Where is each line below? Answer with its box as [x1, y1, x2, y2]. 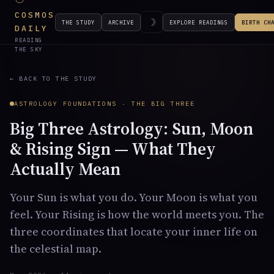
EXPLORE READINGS [169, 18, 228, 26]
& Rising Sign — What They [10, 137, 216, 160]
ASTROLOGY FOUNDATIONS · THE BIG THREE [14, 100, 195, 108]
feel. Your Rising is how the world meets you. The [10, 207, 264, 222]
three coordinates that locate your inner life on [10, 224, 257, 239]
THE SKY [15, 46, 43, 53]
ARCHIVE [108, 18, 134, 26]
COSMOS [15, 10, 55, 20]
